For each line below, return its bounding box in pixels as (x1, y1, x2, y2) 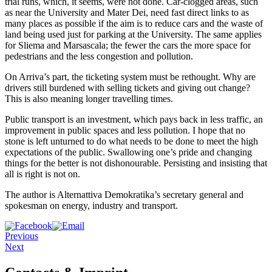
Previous (5, 230, 38, 241)
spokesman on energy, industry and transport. (5, 200, 178, 211)
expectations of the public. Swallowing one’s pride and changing (5, 146, 252, 157)
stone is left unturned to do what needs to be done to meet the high (5, 135, 258, 146)
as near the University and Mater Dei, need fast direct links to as (5, 7, 249, 18)
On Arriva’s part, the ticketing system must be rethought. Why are (5, 71, 256, 82)
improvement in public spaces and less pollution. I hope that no (5, 124, 245, 135)
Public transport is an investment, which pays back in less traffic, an (5, 114, 263, 124)
